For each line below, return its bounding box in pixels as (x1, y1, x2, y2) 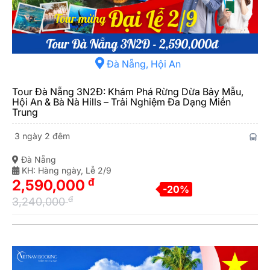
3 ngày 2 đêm (12, 131, 70, 142)
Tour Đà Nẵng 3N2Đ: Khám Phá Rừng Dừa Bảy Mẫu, (12, 86, 243, 98)
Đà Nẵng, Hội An (104, 58, 181, 71)
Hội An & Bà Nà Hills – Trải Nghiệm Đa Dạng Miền (12, 96, 231, 108)
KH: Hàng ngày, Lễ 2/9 (19, 165, 111, 176)
